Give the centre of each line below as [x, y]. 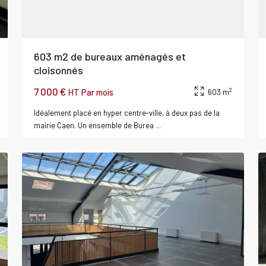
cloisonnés [58, 70]
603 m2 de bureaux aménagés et [110, 56]
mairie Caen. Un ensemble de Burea [95, 125]
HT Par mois [91, 92]
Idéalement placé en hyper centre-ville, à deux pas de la [127, 113]
